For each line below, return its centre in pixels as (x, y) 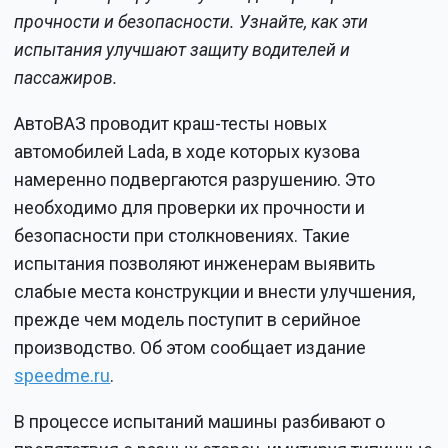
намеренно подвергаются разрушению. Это (195, 179)
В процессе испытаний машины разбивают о (200, 421)
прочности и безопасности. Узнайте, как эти (191, 21)
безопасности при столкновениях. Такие (182, 235)
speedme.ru (62, 375)
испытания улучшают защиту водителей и (182, 49)
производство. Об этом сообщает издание (190, 347)
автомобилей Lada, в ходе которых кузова (187, 151)
